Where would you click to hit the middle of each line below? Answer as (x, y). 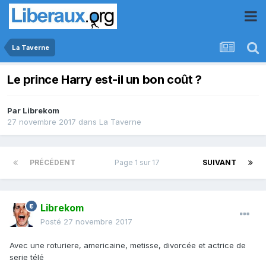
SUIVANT (219, 163)
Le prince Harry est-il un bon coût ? (104, 80)
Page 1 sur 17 (139, 163)
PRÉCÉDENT (53, 163)
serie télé (27, 257)
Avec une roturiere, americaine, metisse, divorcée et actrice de (128, 246)
